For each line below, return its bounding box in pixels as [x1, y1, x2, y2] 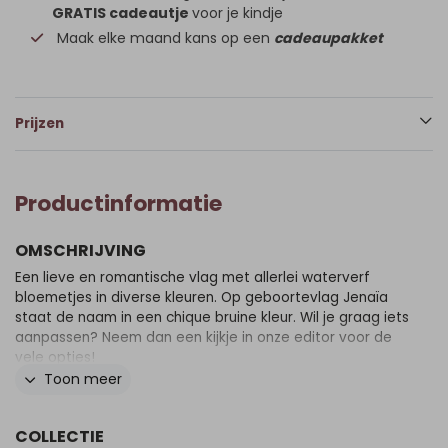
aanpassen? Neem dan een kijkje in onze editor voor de [15, 328, 392, 347]
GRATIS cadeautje [52, 3, 189, 23]
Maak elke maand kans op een [57, 28, 274, 48]
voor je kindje [192, 3, 283, 23]
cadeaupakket [274, 28, 383, 48]
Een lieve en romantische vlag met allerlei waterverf [15, 268, 370, 287]
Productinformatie [15, 188, 222, 219]
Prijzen [15, 114, 64, 133]
